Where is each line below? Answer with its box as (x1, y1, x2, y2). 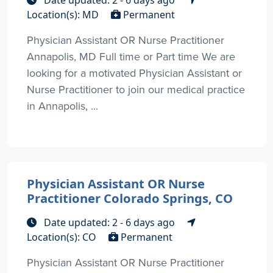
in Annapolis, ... (27, 98, 98, 114)
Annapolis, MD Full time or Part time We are (27, 49, 235, 65)
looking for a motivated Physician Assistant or (27, 65, 242, 81)
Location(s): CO (27, 230, 99, 244)
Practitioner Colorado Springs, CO (27, 190, 233, 207)
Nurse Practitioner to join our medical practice (27, 82, 245, 97)
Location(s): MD (27, 8, 101, 22)
